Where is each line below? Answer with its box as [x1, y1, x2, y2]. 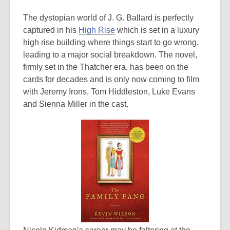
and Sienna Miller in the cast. [23, 100, 128, 108]
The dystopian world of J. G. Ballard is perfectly [23, 13, 194, 22]
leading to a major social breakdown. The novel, [23, 50, 197, 59]
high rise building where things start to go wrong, [23, 38, 199, 47]
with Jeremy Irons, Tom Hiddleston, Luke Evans [23, 87, 195, 96]
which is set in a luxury [115, 26, 199, 34]
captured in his [23, 26, 79, 34]
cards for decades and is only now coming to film [23, 75, 199, 84]
